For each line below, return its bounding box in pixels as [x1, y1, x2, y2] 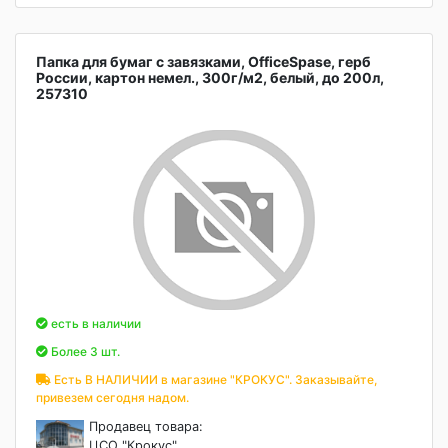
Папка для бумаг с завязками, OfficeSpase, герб [36, 53, 371, 70]
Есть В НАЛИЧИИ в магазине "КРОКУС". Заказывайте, [51, 372, 377, 387]
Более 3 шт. [48, 344, 120, 359]
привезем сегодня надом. [36, 390, 189, 405]
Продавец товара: [89, 419, 204, 434]
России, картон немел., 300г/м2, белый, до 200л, [36, 69, 384, 86]
